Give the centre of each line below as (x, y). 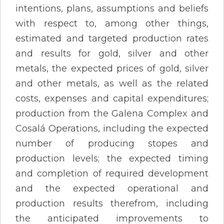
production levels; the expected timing (112, 158)
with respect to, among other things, (112, 23)
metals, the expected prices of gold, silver (112, 68)
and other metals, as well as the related (112, 83)
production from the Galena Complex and (112, 113)
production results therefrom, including (112, 203)
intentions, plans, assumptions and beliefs (112, 8)
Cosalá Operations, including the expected (112, 128)
